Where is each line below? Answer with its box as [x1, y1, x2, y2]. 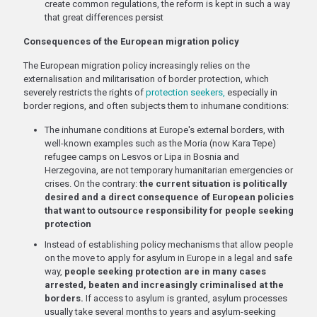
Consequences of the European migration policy [23, 36, 239, 47]
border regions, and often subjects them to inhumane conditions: [23, 100, 289, 111]
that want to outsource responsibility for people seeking [45, 205, 294, 216]
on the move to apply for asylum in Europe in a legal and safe [45, 253, 292, 263]
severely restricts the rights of [23, 87, 146, 98]
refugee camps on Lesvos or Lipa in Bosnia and [45, 151, 239, 162]
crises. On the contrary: [45, 178, 139, 189]
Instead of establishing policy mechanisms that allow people [45, 239, 293, 250]
